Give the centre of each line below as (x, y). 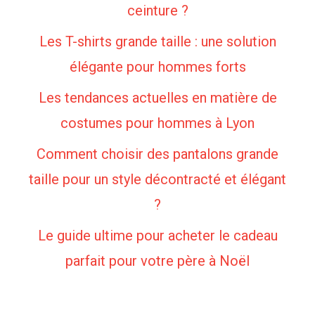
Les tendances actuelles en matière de (157, 98)
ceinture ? (157, 11)
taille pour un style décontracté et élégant (157, 179)
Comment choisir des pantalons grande (157, 154)
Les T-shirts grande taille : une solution (157, 41)
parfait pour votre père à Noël (157, 261)
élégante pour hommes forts (157, 67)
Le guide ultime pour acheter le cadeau (157, 236)
